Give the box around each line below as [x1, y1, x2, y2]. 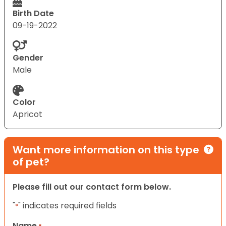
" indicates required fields [18, 199, 117, 211]
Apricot [13, 108, 42, 120]
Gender [13, 51, 43, 64]
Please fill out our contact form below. [13, 181, 171, 193]
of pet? [13, 154, 49, 169]
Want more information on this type [13, 142, 199, 157]
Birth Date [13, 7, 54, 19]
